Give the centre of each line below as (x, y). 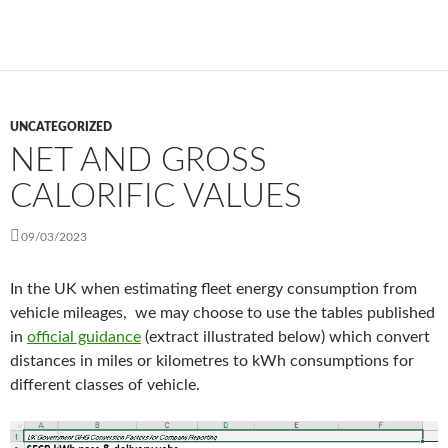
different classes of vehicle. (105, 385)
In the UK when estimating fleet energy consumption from (213, 289)
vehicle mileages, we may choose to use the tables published (222, 313)
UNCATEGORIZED (61, 127)
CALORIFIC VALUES (156, 197)
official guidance (84, 337)
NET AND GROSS (138, 161)
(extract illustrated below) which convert (285, 337)
